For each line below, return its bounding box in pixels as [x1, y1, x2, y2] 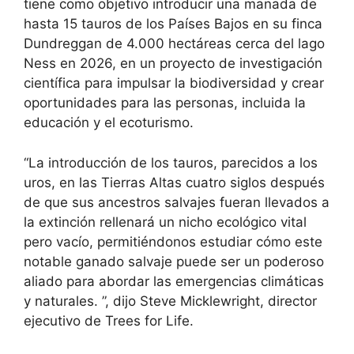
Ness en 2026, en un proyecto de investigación [24, 55, 322, 72]
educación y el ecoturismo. [24, 115, 194, 131]
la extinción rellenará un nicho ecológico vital [24, 213, 307, 230]
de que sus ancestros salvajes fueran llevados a [24, 194, 330, 210]
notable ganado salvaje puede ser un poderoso [24, 253, 324, 269]
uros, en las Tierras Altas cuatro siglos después [24, 174, 325, 190]
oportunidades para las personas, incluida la [24, 95, 306, 111]
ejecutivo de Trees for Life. [24, 312, 194, 329]
